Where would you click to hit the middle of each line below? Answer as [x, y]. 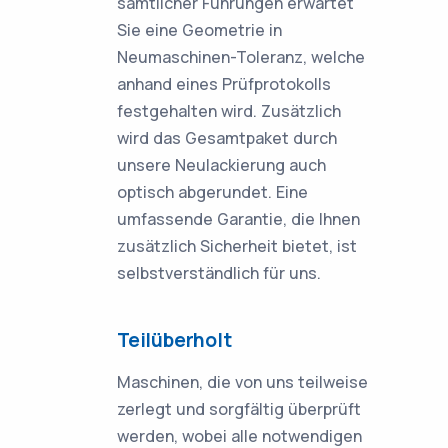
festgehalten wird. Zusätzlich [229, 111]
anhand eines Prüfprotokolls [224, 84]
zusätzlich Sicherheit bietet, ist [237, 246]
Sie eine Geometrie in [199, 30]
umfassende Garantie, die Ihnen [238, 219]
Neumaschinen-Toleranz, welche [241, 57]
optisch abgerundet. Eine [212, 192]
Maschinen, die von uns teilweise [242, 382]
